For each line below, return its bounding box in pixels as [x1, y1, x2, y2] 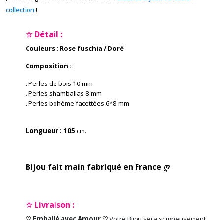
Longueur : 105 [26, 126, 77, 136]
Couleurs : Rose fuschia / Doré [26, 44, 124, 53]
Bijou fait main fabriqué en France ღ [26, 162, 169, 173]
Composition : [26, 61, 72, 71]
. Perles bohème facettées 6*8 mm [26, 99, 129, 108]
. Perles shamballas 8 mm [26, 89, 102, 98]
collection [6, 5, 34, 15]
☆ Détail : [26, 29, 62, 40]
